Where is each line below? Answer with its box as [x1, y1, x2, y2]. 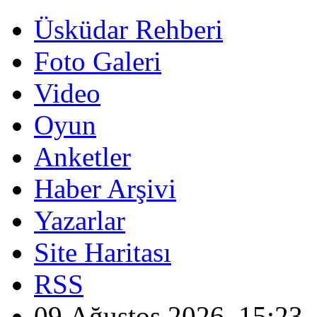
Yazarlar [34, 205, 125, 236]
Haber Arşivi [34, 173, 176, 204]
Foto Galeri [34, 46, 161, 76]
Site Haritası [34, 237, 171, 267]
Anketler [34, 142, 131, 172]
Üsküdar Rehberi [34, 14, 223, 45]
